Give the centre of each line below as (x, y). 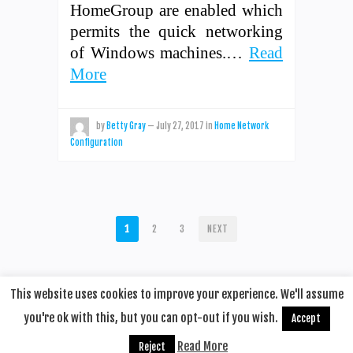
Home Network (242, 126)
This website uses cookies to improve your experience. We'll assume (176, 294)
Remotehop (161, 336)
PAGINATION (115, 257)
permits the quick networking (176, 31)
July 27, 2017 (180, 126)
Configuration (97, 142)
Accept (306, 318)
